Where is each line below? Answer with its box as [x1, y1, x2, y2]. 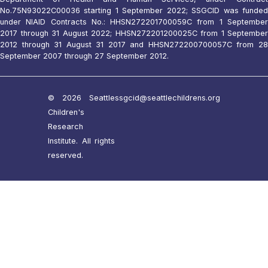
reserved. [48, 151, 83, 160]
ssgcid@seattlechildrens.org [115, 93, 220, 103]
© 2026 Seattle [48, 93, 115, 103]
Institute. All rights [48, 136, 115, 146]
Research [48, 122, 83, 132]
